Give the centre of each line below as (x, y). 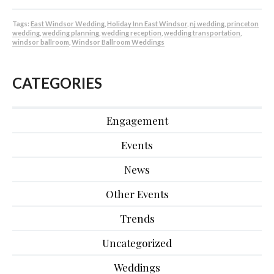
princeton (243, 23)
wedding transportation (202, 32)
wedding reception (131, 32)
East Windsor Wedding (68, 23)
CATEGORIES (57, 83)
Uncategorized (137, 243)
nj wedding (207, 23)
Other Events (137, 194)
